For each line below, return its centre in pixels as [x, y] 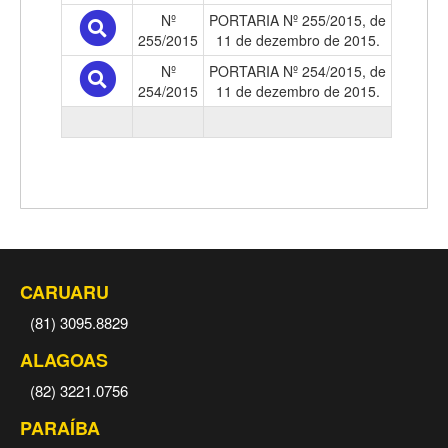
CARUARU [64, 292]
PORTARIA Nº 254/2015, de [297, 71]
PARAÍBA [60, 428]
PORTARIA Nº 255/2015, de [297, 20]
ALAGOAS [64, 360]
